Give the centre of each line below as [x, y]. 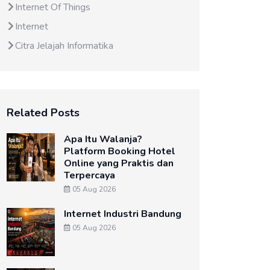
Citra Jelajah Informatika [64, 46]
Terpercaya [89, 175]
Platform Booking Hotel [120, 151]
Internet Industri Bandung [123, 214]
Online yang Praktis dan [119, 163]
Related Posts [43, 113]
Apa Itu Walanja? [103, 139]
